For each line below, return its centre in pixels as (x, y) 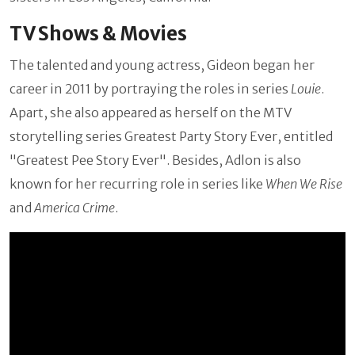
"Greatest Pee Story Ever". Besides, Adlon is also (155, 160)
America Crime (74, 208)
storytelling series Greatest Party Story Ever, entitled (171, 137)
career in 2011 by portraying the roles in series (150, 89)
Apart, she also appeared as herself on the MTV (151, 113)
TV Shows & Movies (98, 34)
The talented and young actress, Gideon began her (162, 65)
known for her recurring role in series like (137, 184)
